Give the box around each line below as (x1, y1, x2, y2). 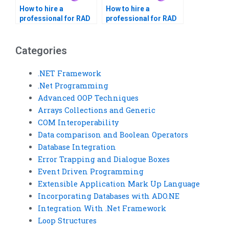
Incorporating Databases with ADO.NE (37, 191, 179, 201)
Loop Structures (37, 216, 97, 226)
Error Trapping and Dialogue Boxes (37, 154, 170, 165)
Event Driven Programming (37, 167, 144, 177)
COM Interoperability (37, 118, 119, 128)
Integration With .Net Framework (37, 203, 166, 214)
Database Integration (37, 142, 116, 152)
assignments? (19, 24, 68, 32)
